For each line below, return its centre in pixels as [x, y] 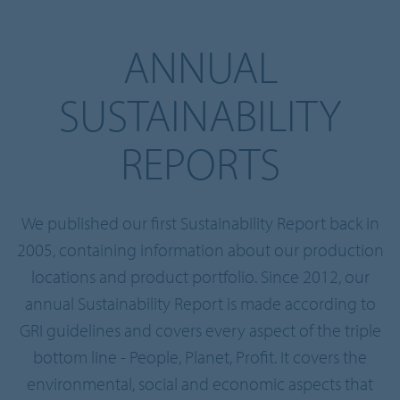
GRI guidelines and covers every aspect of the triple [200, 330]
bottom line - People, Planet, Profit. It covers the [200, 357]
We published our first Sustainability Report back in [200, 223]
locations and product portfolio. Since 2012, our [200, 276]
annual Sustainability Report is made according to [200, 303]
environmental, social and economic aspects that [200, 383]
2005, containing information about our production [200, 250]
